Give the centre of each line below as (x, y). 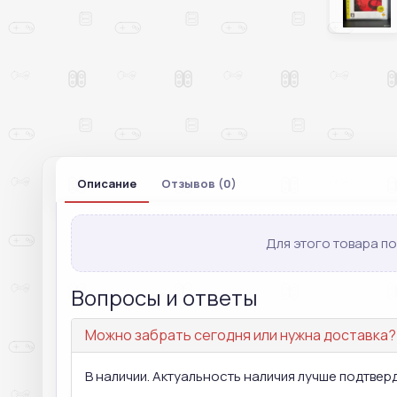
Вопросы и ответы (164, 297)
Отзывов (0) (199, 183)
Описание (107, 183)
